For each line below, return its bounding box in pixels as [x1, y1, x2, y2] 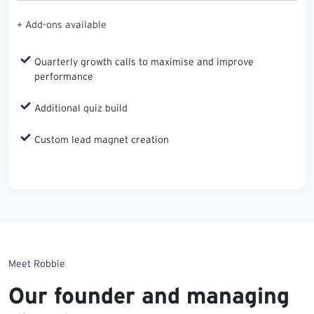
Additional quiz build [34, 102, 128, 114]
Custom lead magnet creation [34, 133, 169, 145]
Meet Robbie [8, 257, 65, 269]
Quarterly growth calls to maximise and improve [34, 55, 254, 67]
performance [34, 70, 93, 82]
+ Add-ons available [17, 18, 107, 30]
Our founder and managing [8, 282, 289, 308]
